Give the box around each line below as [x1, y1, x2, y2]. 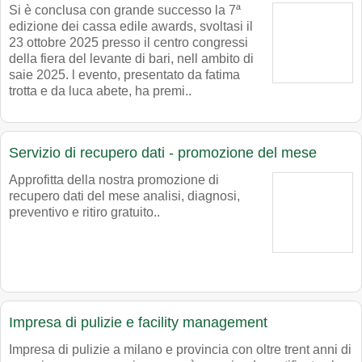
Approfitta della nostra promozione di [9, 173, 219, 187]
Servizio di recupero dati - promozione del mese [9, 145, 317, 162]
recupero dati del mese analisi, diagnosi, [9, 189, 240, 204]
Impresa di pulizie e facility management [9, 314, 267, 331]
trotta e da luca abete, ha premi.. [9, 84, 192, 99]
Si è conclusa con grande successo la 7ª [9, 3, 241, 18]
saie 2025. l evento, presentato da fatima [9, 68, 240, 82]
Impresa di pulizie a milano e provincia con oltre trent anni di [9, 343, 351, 357]
